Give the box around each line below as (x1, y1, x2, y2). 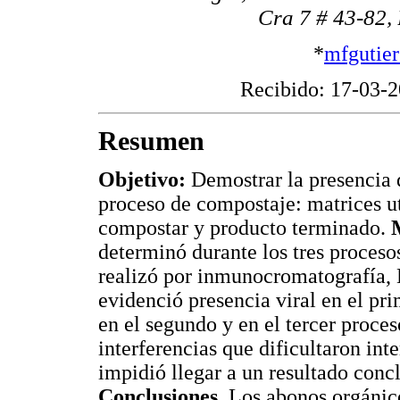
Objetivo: (98, 168, 186, 192)
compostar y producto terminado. (98, 216, 391, 240)
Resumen (98, 125, 204, 156)
